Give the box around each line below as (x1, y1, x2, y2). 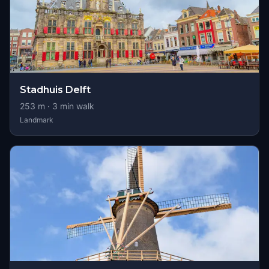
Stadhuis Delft (20, 84, 91, 95)
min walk (58, 101, 94, 111)
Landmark (20, 115, 53, 124)
